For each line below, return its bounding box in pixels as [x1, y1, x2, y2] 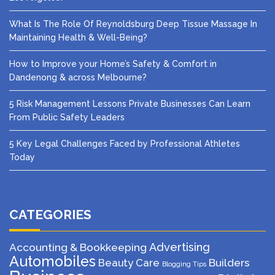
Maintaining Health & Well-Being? [9, 33, 147, 42]
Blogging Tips [162, 260, 206, 268]
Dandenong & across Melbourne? [9, 72, 147, 82]
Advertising [149, 241, 210, 254]
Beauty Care [98, 257, 160, 269]
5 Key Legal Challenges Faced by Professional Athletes [9, 139, 240, 149]
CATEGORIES [9, 207, 91, 222]
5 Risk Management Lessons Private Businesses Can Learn [9, 99, 250, 109]
